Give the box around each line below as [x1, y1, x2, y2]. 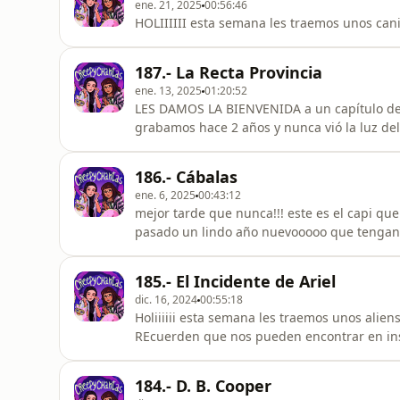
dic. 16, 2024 [135, 292, 197, 307]
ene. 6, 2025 [135, 187, 196, 203]
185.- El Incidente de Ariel [135, 271, 336, 292]
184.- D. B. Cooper [135, 375, 271, 396]
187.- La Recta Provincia [135, 62, 322, 83]
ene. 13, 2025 [135, 83, 202, 98]
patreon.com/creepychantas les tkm [135, 346, 349, 363]
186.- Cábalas [135, 166, 237, 187]
